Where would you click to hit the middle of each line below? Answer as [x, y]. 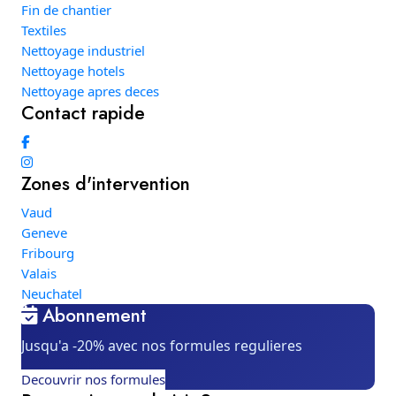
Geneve [44, 232]
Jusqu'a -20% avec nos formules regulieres [161, 346]
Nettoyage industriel [83, 50]
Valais [38, 273]
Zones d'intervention [105, 184]
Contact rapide [83, 113]
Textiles [43, 30]
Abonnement [91, 316]
